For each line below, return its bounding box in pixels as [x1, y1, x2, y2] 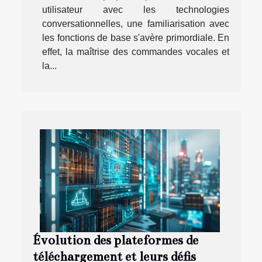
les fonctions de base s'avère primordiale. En [42, 33, 229, 43]
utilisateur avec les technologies [42, 5, 229, 15]
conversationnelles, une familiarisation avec [42, 19, 229, 29]
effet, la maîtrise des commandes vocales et [42, 47, 229, 57]
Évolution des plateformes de [33, 233, 198, 249]
